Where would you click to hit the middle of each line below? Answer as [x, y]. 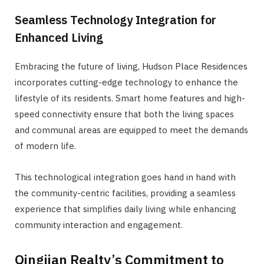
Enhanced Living [59, 38]
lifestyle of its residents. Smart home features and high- [130, 98]
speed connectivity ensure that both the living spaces [124, 114]
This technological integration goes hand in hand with [125, 177]
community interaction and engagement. [99, 225]
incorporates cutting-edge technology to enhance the [126, 82]
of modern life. [45, 146]
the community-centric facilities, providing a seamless [125, 193]
